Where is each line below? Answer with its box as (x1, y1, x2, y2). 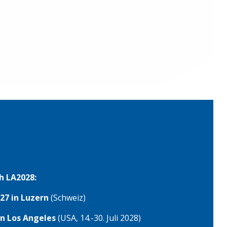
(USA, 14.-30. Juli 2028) (56, 212, 141, 223)
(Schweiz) (49, 192, 86, 203)
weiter (104, 43, 131, 55)
